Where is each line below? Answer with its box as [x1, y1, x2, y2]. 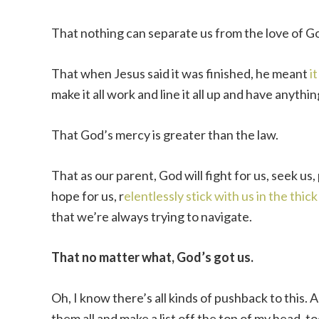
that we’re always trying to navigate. [51, 209, 252, 224]
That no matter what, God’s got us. [51, 249, 253, 265]
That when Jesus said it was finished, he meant [51, 66, 310, 81]
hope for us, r [51, 188, 124, 204]
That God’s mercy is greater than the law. [51, 127, 278, 142]
